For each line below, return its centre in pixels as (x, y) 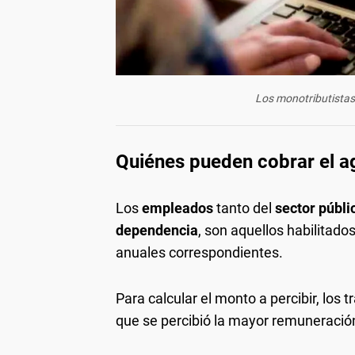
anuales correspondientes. (199, 252)
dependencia (157, 230)
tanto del (246, 208)
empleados (179, 208)
